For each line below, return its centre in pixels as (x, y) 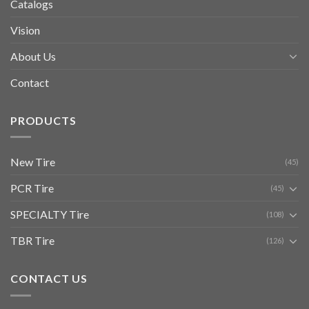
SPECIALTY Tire (50, 215)
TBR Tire (32, 241)
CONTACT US (49, 279)
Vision (25, 30)
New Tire (33, 162)
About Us (33, 56)
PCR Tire (32, 188)
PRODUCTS (43, 120)
